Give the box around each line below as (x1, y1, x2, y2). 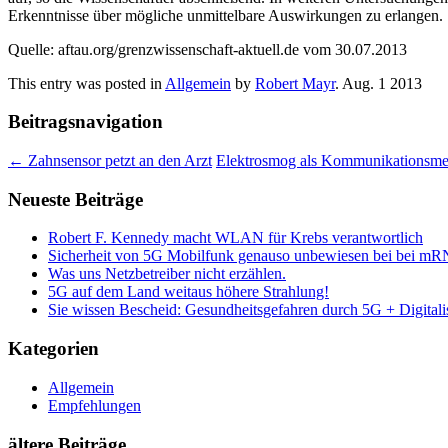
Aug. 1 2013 (342, 74, 422, 92)
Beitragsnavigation (8, 111, 163, 133)
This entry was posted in (8, 74, 165, 92)
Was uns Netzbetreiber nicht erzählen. (48, 265, 286, 283)
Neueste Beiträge (8, 188, 143, 210)
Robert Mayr (255, 74, 335, 92)
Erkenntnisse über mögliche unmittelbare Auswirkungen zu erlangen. (8, 6, 443, 24)
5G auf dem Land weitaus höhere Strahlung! (48, 283, 329, 301)
